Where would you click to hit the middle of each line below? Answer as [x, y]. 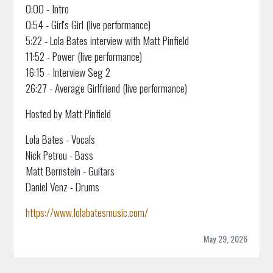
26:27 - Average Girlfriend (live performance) [106, 87]
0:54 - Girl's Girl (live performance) [88, 24]
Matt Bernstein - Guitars [70, 170]
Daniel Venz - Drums [62, 186]
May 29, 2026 [226, 238]
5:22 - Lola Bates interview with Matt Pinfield [107, 40]
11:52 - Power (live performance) [83, 56]
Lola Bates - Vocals [60, 139]
